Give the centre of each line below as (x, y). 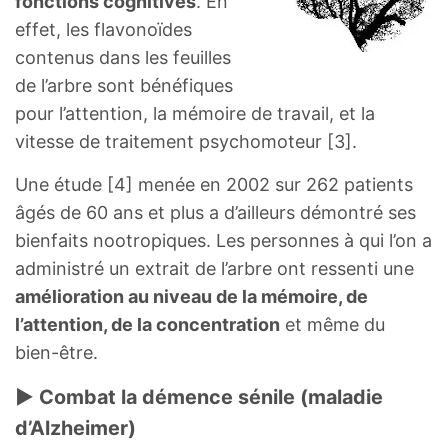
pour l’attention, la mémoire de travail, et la (195, 113)
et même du (332, 324)
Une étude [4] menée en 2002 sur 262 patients (214, 184)
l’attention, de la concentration (147, 324)
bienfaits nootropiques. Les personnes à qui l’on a (223, 240)
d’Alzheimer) (75, 427)
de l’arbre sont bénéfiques (124, 85)
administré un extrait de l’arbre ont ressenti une (214, 268)
